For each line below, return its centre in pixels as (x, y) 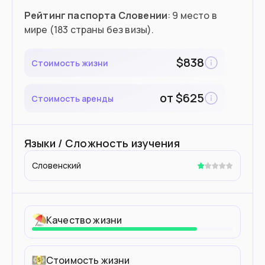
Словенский (56, 165)
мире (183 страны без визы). (89, 30)
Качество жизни (84, 220)
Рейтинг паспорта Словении (96, 15)
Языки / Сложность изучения (102, 143)
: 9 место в (192, 15)
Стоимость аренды (72, 98)
